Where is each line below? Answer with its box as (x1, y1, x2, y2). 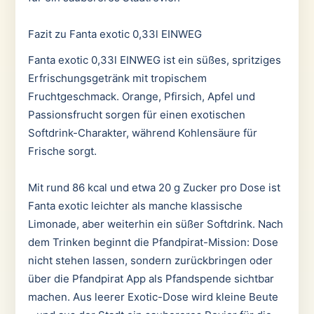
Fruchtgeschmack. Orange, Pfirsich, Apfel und (27, 89, 255, 103)
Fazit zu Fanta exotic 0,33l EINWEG (27, 27, 202, 41)
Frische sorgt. (27, 144, 97, 158)
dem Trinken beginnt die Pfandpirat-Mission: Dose (27, 235, 278, 249)
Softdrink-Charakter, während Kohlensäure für (27, 125, 257, 139)
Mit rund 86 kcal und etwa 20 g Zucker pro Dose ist (27, 181, 280, 194)
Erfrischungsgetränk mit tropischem (27, 71, 207, 85)
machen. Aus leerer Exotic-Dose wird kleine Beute (27, 290, 278, 303)
